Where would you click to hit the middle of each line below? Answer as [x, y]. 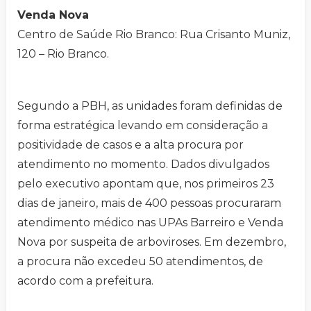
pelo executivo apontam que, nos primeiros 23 [146, 183]
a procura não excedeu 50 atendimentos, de [140, 261]
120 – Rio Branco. [63, 53]
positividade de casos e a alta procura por [131, 144]
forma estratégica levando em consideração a [143, 125]
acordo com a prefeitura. [85, 280]
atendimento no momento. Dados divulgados [143, 164]
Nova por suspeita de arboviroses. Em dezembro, [152, 242]
